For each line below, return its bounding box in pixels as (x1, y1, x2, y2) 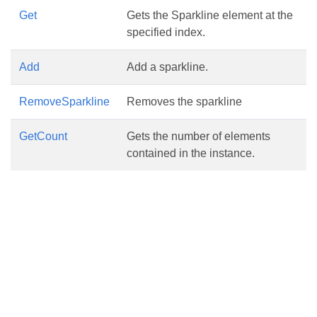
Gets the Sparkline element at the (127, 9, 293, 21)
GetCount (19, 130, 67, 142)
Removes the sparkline (127, 96, 242, 108)
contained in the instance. (127, 147, 255, 159)
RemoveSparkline (19, 96, 110, 108)
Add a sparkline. (127, 61, 208, 73)
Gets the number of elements (127, 130, 270, 142)
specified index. (127, 26, 205, 38)
